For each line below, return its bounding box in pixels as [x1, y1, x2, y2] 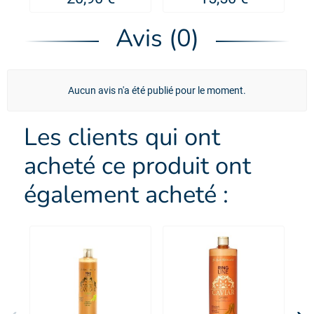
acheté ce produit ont [24, 149, 251, 183]
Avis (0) [115, 22, 199, 55]
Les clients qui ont [24, 121, 220, 154]
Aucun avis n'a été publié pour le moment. [68, 85, 246, 97]
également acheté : [24, 178, 228, 212]
